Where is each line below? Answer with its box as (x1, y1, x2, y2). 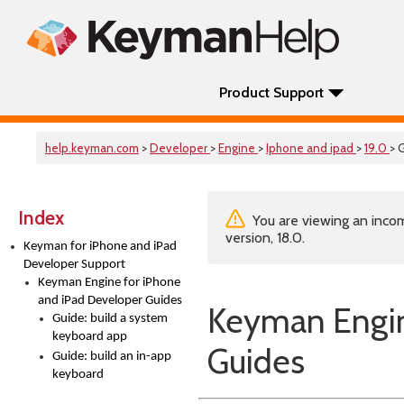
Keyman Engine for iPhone (38, 276, 180, 289)
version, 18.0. (225, 229, 305, 246)
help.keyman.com (45, 141, 139, 155)
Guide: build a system (52, 312, 168, 326)
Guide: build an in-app (52, 350, 171, 363)
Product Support (219, 84, 324, 101)
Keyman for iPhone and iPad (23, 240, 177, 253)
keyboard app (52, 330, 127, 344)
